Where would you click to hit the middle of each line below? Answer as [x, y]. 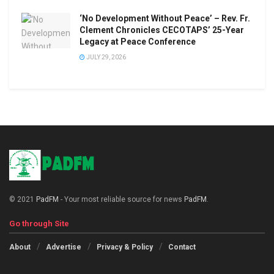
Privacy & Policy [125, 247]
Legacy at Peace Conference [138, 42]
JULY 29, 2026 [106, 57]
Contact [182, 247]
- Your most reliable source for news [121, 199]
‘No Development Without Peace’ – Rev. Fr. [165, 19]
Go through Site [39, 223]
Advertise [64, 247]
